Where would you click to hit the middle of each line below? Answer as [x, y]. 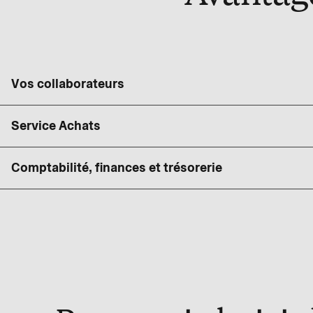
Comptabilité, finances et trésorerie [117, 168]
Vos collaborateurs [68, 84]
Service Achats [56, 126]
